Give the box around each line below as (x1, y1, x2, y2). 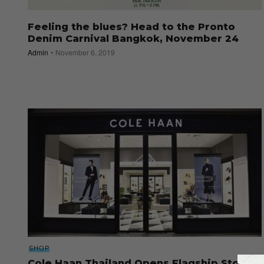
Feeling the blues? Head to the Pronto (28, 21, 235, 33)
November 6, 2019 (55, 47, 115, 58)
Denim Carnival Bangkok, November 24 (28, 33, 239, 45)
